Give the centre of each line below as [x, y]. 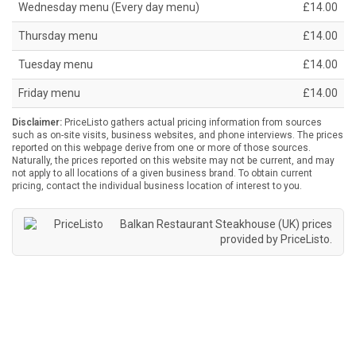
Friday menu [49, 93]
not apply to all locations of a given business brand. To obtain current [162, 174]
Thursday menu [58, 36]
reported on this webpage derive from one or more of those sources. [161, 148]
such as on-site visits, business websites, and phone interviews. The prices [178, 135]
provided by [250, 240]
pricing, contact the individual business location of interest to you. [157, 186]
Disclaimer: [37, 123]
